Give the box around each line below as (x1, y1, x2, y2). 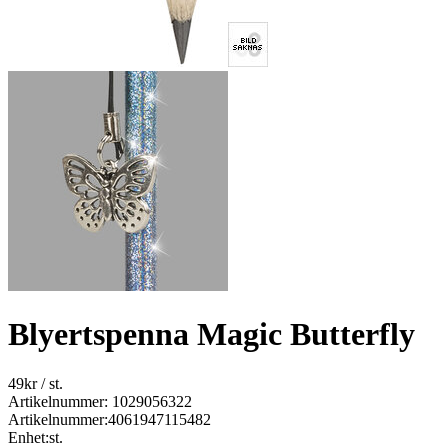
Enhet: (8, 428, 49, 446)
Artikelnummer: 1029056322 (8, 392, 192, 410)
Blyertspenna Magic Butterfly (8, 316, 415, 353)
